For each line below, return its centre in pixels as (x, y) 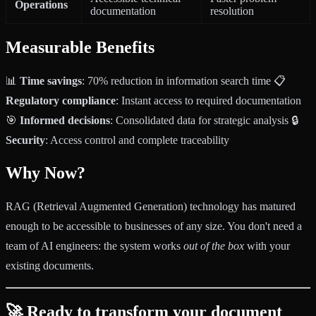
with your (267, 246)
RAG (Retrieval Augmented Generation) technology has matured (151, 207)
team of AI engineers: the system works (95, 246)
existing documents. (50, 266)
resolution (232, 11)
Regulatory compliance (61, 100)
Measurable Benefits (80, 47)
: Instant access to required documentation (208, 100)
